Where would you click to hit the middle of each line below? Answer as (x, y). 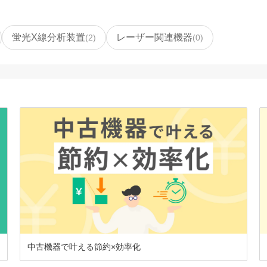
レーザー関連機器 (154, 38)
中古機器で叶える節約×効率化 (84, 247)
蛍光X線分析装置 (49, 38)
